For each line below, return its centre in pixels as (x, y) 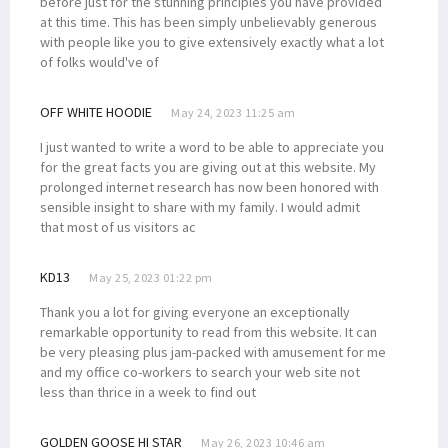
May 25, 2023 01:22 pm (151, 277)
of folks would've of (99, 61)
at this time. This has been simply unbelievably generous (208, 21)
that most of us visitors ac (118, 226)
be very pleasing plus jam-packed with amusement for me (213, 351)
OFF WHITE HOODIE (96, 111)
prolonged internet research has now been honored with (209, 186)
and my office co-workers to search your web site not (200, 371)
